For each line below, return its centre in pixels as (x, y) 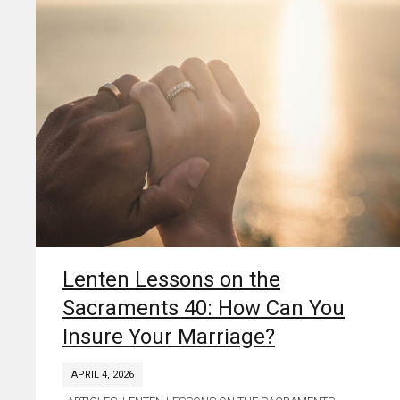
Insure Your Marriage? (169, 336)
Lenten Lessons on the (172, 279)
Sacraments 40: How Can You (204, 308)
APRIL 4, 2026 (103, 374)
